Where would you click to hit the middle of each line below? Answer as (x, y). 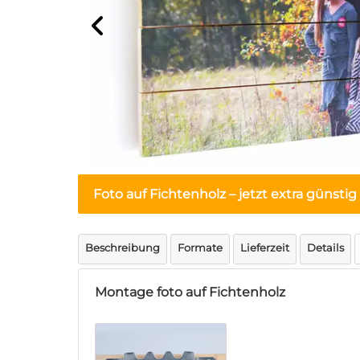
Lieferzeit (265, 247)
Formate (200, 247)
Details (325, 247)
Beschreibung (123, 247)
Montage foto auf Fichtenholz (190, 292)
